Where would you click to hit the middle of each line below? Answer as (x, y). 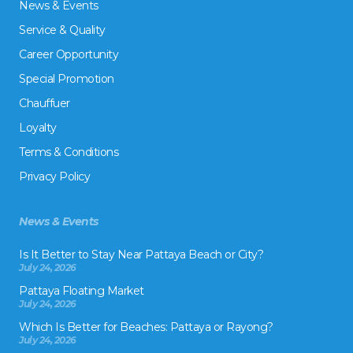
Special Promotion (67, 79)
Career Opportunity (69, 54)
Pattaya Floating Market (82, 291)
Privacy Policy (54, 176)
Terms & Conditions (69, 152)
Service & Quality (62, 30)
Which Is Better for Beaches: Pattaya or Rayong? (146, 327)
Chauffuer (45, 103)
